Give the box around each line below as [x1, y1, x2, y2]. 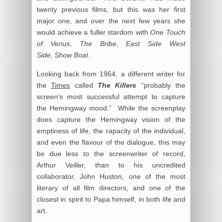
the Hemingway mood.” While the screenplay [37, 104, 185, 112]
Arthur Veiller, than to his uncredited [37, 161, 185, 169]
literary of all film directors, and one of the [37, 183, 185, 192]
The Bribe [79, 39, 116, 48]
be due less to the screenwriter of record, [37, 149, 185, 158]
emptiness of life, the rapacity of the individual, [37, 126, 185, 135]
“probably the [136, 81, 186, 89]
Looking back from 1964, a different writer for [37, 69, 185, 78]
